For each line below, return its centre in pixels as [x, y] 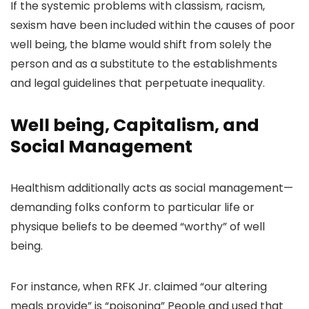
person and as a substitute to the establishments [144, 64]
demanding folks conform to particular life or [132, 207]
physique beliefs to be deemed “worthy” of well [138, 227]
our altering [236, 287]
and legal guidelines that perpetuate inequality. [138, 83]
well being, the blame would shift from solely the [141, 44]
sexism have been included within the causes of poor [153, 25]
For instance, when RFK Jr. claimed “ [107, 287]
